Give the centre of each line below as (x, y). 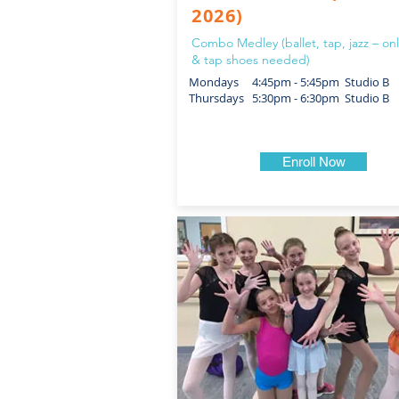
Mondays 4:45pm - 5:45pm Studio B (289, 82)
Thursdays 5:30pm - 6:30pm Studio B (289, 98)
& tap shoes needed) (251, 60)
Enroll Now (313, 162)
